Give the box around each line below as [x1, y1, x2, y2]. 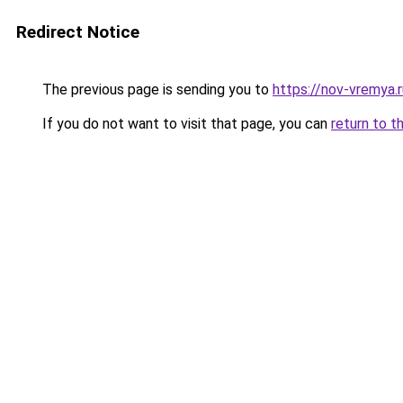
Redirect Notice [16, 22, 139, 42]
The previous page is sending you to [39, 81, 273, 98]
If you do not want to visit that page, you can [39, 115, 331, 132]
